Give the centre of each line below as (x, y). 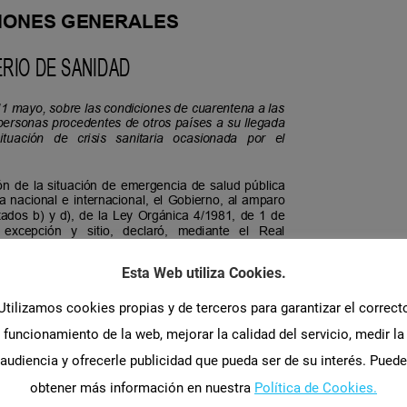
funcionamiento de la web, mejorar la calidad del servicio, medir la (203, 335)
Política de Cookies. (316, 387)
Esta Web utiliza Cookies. (203, 273)
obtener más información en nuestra (142, 387)
